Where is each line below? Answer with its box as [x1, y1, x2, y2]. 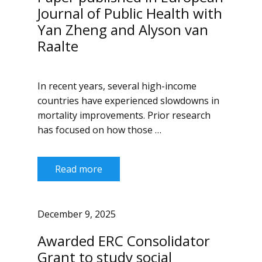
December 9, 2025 [37, 208, 116, 221]
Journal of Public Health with [37, 4, 222, 23]
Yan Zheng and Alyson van [37, 20, 208, 39]
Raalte [37, 36, 78, 56]
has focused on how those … [37, 123, 161, 136]
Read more [55, 163, 102, 175]
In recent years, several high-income [37, 80, 196, 92]
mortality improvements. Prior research [37, 109, 211, 122]
